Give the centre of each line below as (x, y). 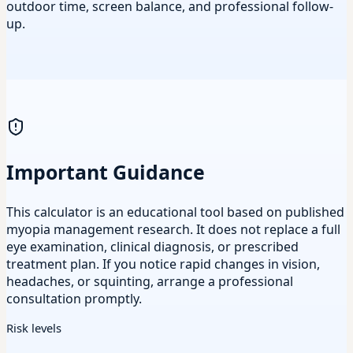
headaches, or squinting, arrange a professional (150, 281)
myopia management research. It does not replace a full (173, 229)
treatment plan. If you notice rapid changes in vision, (163, 264)
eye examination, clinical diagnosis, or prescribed (152, 247)
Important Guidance (106, 172)
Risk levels (34, 328)
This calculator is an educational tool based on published (175, 212)
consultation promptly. (74, 299)
